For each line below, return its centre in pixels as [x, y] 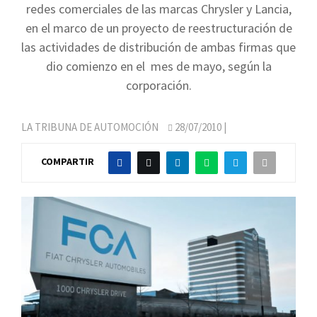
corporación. [158, 85]
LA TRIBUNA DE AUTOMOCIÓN [90, 127]
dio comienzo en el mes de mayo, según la [158, 66]
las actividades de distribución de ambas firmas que [158, 47]
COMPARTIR [68, 162]
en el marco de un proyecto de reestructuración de [158, 28]
